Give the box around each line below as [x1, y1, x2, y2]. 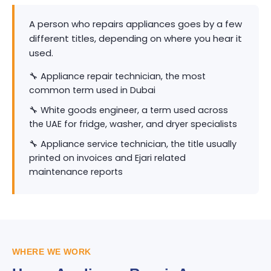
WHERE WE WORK [12, 247, 91, 256]
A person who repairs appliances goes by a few [29, 18, 242, 30]
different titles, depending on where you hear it [29, 32, 242, 45]
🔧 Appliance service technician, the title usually [29, 138, 237, 150]
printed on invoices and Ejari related [29, 152, 186, 164]
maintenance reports [29, 166, 123, 178]
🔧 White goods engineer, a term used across [29, 104, 228, 116]
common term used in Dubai [29, 84, 155, 96]
